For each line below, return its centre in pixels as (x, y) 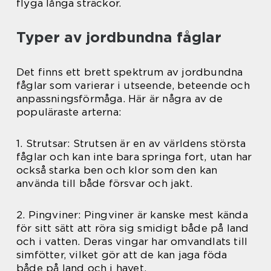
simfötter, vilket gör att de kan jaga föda (122, 255)
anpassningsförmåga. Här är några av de (120, 99)
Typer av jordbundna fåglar (119, 38)
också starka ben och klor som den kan (117, 170)
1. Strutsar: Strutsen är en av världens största (131, 144)
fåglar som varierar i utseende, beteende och (133, 86)
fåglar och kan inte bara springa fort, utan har (134, 157)
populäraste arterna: (69, 112)
